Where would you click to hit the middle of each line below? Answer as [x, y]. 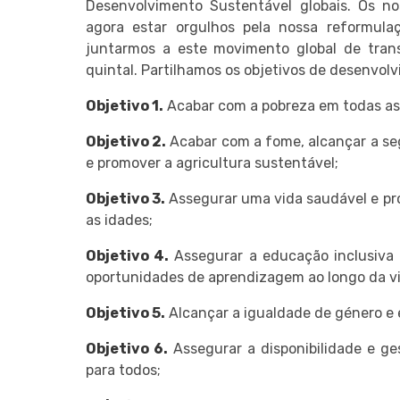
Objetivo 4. [128, 255]
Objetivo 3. [126, 198]
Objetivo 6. [127, 348]
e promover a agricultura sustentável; [212, 162]
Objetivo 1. [125, 105]
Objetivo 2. [126, 141]
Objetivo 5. [125, 312]
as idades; [119, 220]
